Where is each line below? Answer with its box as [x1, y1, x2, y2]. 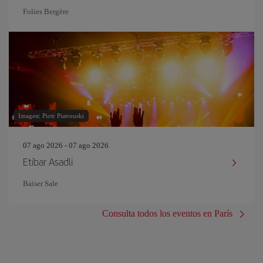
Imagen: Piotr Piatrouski [18, 112, 84, 119]
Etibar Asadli [23, 154, 73, 168]
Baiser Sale [23, 179, 58, 188]
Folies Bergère [23, 7, 69, 16]
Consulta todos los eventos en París [102, 208, 232, 218]
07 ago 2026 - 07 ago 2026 [23, 141, 109, 150]
